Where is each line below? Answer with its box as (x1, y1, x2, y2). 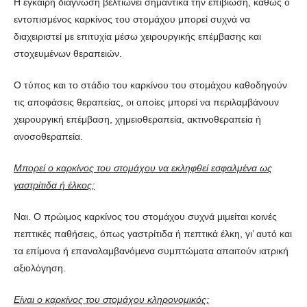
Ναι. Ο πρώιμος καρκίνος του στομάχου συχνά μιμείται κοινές (14, 210, 277, 222)
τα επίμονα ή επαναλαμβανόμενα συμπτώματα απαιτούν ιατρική (14, 245, 288, 256)
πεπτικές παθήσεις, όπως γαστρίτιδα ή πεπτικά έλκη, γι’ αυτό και (14, 228, 292, 239)
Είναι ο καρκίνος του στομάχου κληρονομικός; (14, 293, 209, 305)
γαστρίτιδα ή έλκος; (14, 179, 95, 191)
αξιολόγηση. (14, 262, 66, 273)
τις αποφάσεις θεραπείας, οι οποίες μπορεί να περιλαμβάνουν (14, 96, 279, 108)
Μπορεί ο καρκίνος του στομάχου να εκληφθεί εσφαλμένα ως (14, 162, 272, 173)
